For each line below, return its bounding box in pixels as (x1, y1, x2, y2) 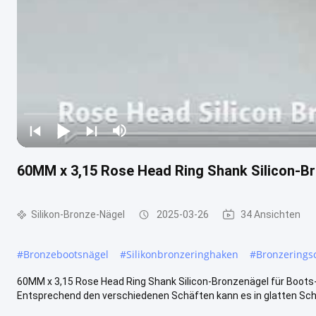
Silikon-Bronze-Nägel (31, 209, 125, 220)
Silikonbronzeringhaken (126, 247, 238, 261)
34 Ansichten (241, 209, 300, 220)
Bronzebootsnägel (23, 247, 109, 261)
